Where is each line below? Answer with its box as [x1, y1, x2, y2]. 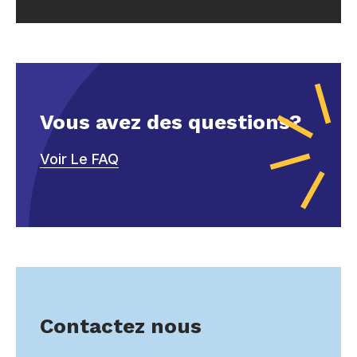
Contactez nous [40, 313, 202, 338]
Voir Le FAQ [40, 150, 119, 167]
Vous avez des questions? [40, 109, 302, 134]
